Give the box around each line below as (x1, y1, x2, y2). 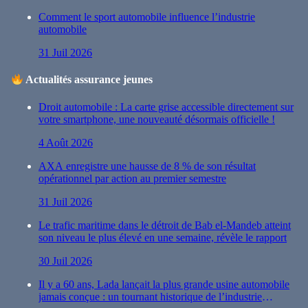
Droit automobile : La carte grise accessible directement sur (38, 100, 294, 113)
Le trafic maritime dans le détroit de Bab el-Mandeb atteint (38, 219, 291, 231)
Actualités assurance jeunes (23, 74, 153, 86)
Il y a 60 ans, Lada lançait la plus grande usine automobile (38, 278, 289, 290)
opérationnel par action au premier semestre (38, 172, 226, 184)
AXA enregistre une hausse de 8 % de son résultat (38, 159, 256, 172)
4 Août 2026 (38, 136, 93, 148)
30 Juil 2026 (38, 254, 92, 267)
